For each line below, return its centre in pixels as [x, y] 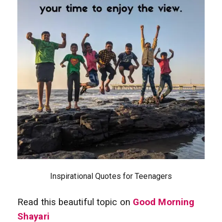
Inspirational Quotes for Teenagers [111, 176]
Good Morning [164, 202]
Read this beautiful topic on [74, 202]
